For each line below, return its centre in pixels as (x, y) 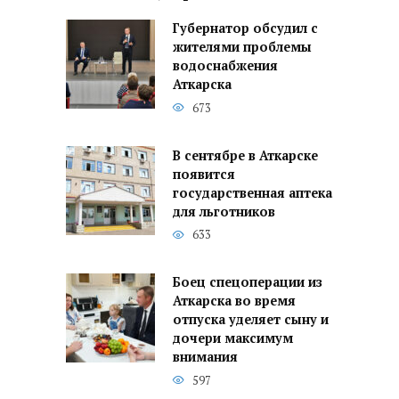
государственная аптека (252, 193)
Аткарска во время (234, 301)
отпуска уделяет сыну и (251, 320)
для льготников (224, 212)
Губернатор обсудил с (245, 28)
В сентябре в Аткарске (245, 156)
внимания (205, 357)
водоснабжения (225, 66)
